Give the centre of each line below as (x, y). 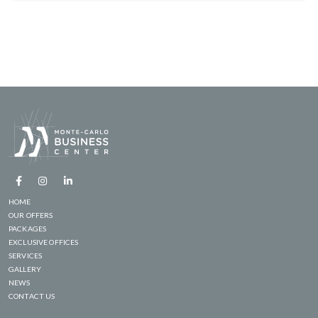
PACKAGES (28, 228)
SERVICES (26, 255)
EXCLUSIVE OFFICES (44, 242)
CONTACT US (32, 296)
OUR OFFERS (31, 215)
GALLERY (25, 269)
